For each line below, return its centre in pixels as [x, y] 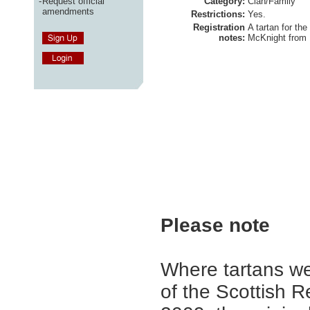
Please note [215, 225]
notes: [232, 38]
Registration [219, 27]
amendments [68, 11]
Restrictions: [218, 14]
